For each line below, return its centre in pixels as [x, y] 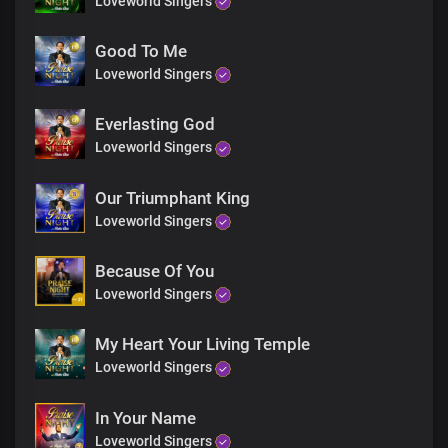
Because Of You [154, 271]
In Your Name [145, 417]
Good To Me [141, 51]
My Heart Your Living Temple [202, 344]
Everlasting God [155, 124]
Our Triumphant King [172, 197]
